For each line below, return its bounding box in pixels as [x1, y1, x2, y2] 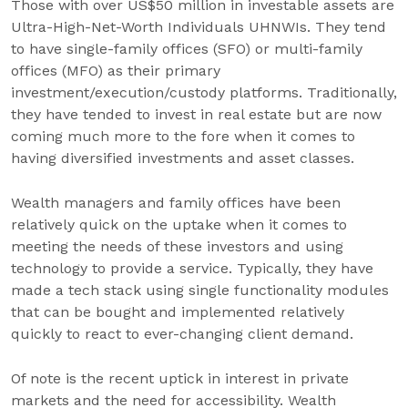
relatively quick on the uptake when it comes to [11, 216, 347, 233]
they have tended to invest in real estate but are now [11, 106, 382, 123]
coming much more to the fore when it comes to [11, 127, 355, 145]
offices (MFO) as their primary [11, 62, 220, 79]
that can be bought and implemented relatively [11, 303, 344, 321]
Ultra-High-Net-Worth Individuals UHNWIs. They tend [11, 18, 386, 36]
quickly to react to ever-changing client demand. [11, 325, 353, 342]
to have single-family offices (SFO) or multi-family [11, 40, 362, 57]
